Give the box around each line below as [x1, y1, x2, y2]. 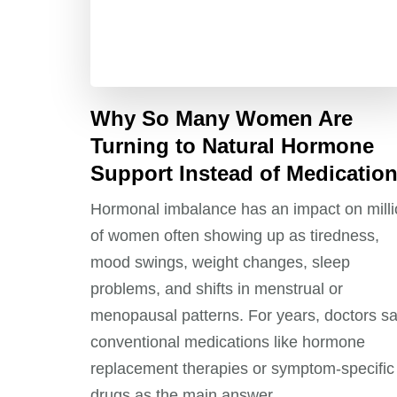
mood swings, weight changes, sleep [90, 253, 350, 271]
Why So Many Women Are [90, 105, 353, 130]
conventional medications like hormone [90, 332, 365, 351]
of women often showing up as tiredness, [90, 226, 379, 245]
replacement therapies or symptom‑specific [90, 359, 394, 378]
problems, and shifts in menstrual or [90, 279, 343, 298]
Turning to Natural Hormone [90, 133, 374, 158]
